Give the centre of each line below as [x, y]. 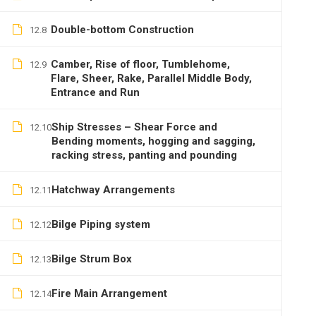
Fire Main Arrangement [109, 293]
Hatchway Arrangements [113, 190]
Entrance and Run [95, 92]
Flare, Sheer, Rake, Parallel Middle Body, [151, 78]
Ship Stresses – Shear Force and [134, 127]
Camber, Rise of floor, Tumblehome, [140, 64]
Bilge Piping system [101, 224]
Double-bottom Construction [122, 30]
